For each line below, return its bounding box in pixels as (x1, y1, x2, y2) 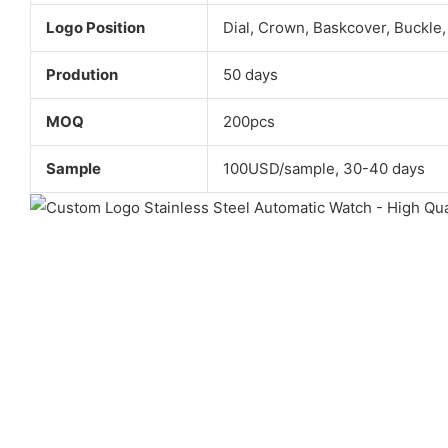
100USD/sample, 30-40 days (222, 159, 425, 179)
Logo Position (45, 18, 145, 38)
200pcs (222, 112, 275, 132)
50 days (222, 65, 278, 85)
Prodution (45, 65, 118, 85)
